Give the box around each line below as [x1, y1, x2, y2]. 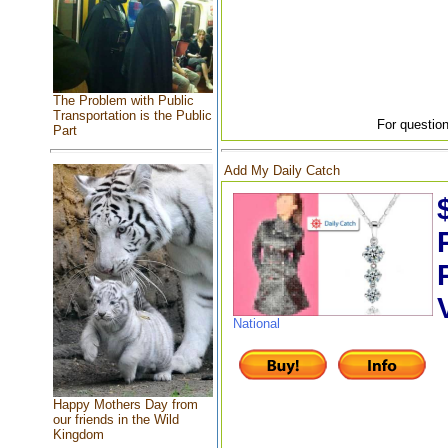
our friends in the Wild [52, 412, 179, 428]
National [232, 315, 280, 331]
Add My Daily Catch [223, 162, 340, 178]
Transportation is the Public [52, 108, 212, 124]
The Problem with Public [52, 93, 194, 109]
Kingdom [52, 427, 104, 443]
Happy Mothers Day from [52, 397, 198, 413]
